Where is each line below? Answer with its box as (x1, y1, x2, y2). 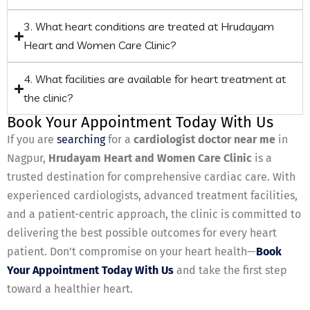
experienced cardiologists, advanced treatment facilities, (7, 189, 298, 203)
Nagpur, (7, 152, 48, 165)
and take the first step (176, 264, 287, 277)
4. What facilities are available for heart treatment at (24, 72, 286, 86)
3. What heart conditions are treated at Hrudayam (24, 19, 275, 34)
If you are (7, 133, 57, 147)
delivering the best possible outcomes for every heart (7, 226, 277, 240)
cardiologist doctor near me (134, 133, 275, 147)
